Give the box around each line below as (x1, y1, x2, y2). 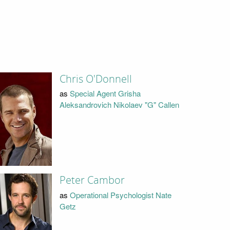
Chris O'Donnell (59, 72, 132, 85)
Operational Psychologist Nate (69, 189, 171, 200)
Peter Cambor (59, 174, 125, 187)
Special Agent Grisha (69, 88, 141, 99)
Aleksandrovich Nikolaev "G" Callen (59, 99, 179, 110)
